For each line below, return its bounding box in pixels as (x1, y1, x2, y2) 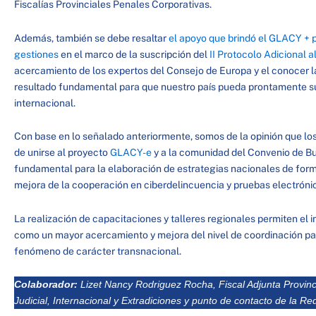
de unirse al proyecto (14, 147, 110, 159)
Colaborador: (14, 279, 80, 291)
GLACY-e (110, 147, 152, 159)
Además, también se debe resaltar (14, 32, 169, 44)
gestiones (14, 48, 59, 60)
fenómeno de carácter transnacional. (14, 245, 181, 257)
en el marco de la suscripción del (59, 48, 209, 60)
